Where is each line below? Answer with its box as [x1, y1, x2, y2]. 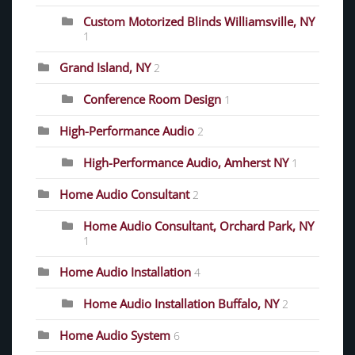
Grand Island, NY [59, 59, 151, 75]
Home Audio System [59, 326, 170, 343]
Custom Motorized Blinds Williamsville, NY [83, 13, 315, 29]
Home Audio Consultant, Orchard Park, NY [83, 217, 314, 234]
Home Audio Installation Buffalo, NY [83, 295, 279, 311]
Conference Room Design [83, 90, 221, 107]
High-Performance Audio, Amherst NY [83, 154, 288, 170]
